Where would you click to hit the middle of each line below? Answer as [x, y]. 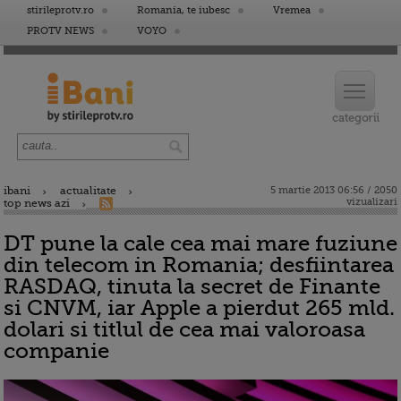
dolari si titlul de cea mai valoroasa [184, 329]
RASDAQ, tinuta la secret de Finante [192, 286]
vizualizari [372, 202]
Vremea [292, 10]
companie [56, 351]
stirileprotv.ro [60, 10]
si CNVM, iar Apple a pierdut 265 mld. [199, 308]
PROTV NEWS [60, 31]
